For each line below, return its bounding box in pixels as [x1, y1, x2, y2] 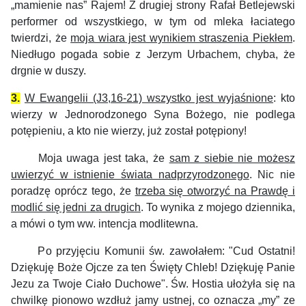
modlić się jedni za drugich [11, 201, 141, 213]
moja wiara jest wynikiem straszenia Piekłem [70, 32, 293, 44]
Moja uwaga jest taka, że [11, 152, 169, 164]
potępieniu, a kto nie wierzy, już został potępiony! [11, 125, 247, 137]
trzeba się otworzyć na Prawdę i [135, 185, 296, 197]
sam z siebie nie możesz [169, 152, 296, 164]
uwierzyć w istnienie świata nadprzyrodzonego [11, 169, 249, 180]
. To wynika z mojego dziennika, [140, 201, 296, 213]
